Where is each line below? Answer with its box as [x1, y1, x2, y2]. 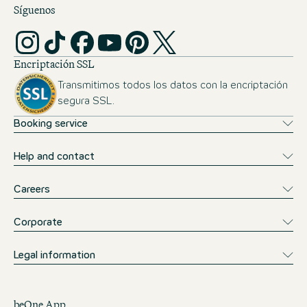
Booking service [14, 119, 88, 129]
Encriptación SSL [14, 56, 95, 73]
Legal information [14, 250, 95, 260]
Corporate [14, 217, 62, 228]
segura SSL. [58, 97, 114, 106]
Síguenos [14, 1, 55, 19]
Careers [14, 184, 50, 195]
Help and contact [14, 151, 95, 162]
